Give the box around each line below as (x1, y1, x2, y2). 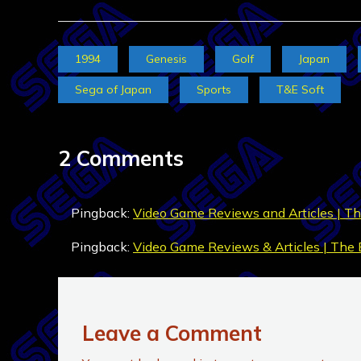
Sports (197, 81, 231, 97)
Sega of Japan (75, 81, 151, 97)
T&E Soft (276, 81, 324, 97)
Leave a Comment (82, 319, 262, 346)
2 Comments (58, 144, 184, 172)
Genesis (146, 51, 187, 66)
